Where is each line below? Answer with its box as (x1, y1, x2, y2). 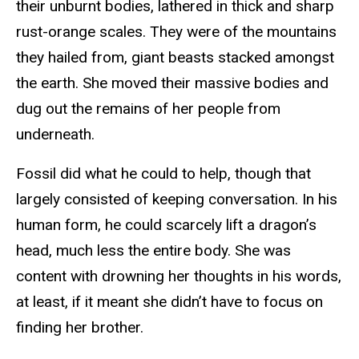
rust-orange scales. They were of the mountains (16, 22, 337, 42)
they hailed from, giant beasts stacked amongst (16, 48, 334, 67)
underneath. (16, 125, 95, 144)
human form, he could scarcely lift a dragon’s (16, 216, 317, 235)
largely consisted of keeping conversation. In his (16, 190, 337, 209)
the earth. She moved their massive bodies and (16, 74, 329, 93)
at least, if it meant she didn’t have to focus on (16, 292, 323, 312)
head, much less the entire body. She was (16, 241, 291, 260)
